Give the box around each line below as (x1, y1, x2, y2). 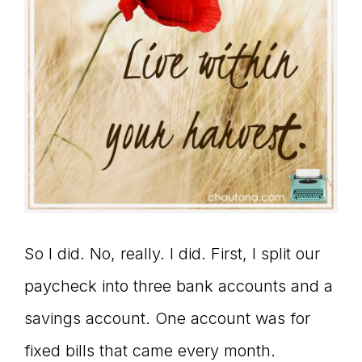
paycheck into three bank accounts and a (24, 276, 333, 296)
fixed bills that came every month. (24, 341, 276, 360)
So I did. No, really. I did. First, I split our (24, 244, 320, 263)
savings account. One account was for (24, 309, 310, 328)
